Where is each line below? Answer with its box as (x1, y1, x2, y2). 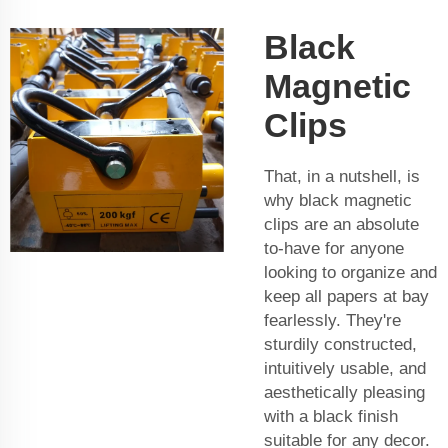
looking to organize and (264, 263, 437, 283)
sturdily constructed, (264, 335, 417, 355)
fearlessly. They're (264, 311, 401, 331)
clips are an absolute (264, 215, 419, 235)
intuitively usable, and (264, 359, 426, 379)
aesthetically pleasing (264, 383, 425, 403)
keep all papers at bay (264, 287, 429, 307)
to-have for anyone (264, 239, 404, 259)
